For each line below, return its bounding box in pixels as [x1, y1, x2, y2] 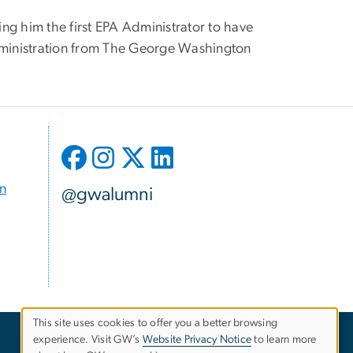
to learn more [251, 334, 317, 346]
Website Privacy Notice [142, 334, 252, 346]
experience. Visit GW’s [33, 334, 143, 346]
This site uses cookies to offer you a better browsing [33, 318, 278, 329]
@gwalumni [61, 185, 153, 205]
